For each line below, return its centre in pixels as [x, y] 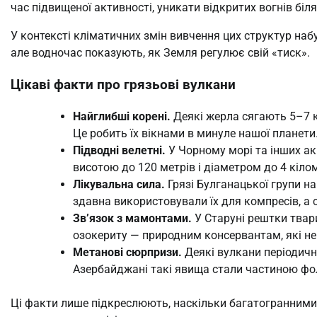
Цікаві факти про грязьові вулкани [123, 85]
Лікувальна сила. [119, 184]
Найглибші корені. [122, 116]
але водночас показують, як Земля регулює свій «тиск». [160, 53]
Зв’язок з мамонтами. [132, 218]
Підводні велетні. [119, 150]
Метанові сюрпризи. [127, 252]
